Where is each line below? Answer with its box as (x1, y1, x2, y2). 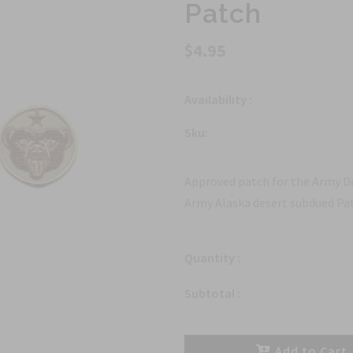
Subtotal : (184, 285, 240, 301)
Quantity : (184, 250, 240, 266)
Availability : (184, 91, 252, 107)
